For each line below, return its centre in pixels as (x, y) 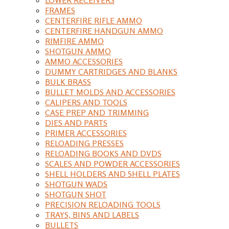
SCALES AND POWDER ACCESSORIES (112, 163)
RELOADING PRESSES (84, 143)
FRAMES (60, 10)
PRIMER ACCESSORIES (86, 133)
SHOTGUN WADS (76, 184)
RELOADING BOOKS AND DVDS (103, 153)
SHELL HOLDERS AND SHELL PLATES (112, 174)
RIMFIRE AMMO (74, 41)
